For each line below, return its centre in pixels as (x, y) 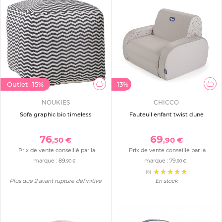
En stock (166, 181)
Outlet (18, 84)
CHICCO (166, 102)
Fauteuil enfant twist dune (166, 114)
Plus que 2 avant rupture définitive (56, 181)
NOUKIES (55, 102)
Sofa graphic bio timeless (55, 114)
